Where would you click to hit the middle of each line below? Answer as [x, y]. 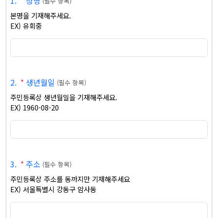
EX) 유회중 [26, 26]
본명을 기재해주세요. [42, 15]
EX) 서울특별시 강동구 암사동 [53, 189]
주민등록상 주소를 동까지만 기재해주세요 [71, 179]
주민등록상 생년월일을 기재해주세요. [65, 97]
